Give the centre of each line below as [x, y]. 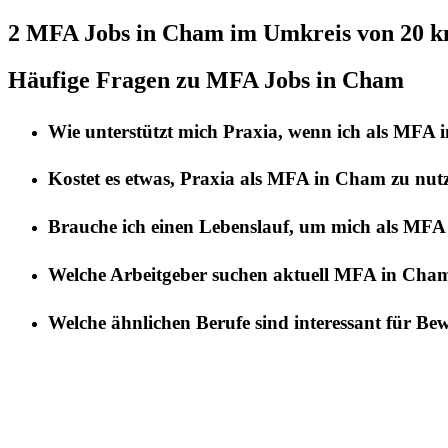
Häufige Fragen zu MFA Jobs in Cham [206, 79]
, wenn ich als [335, 131]
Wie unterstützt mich [135, 131]
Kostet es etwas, [114, 179]
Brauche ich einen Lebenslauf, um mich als [225, 227]
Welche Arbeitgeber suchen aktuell [191, 274]
